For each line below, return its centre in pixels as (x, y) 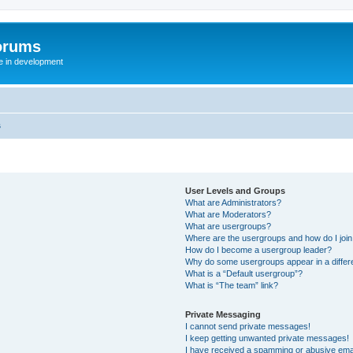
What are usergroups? (229, 226)
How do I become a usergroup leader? (259, 249)
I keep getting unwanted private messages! (268, 338)
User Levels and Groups (236, 190)
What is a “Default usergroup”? (244, 273)
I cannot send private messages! (248, 326)
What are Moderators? (229, 214)
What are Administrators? (234, 202)
